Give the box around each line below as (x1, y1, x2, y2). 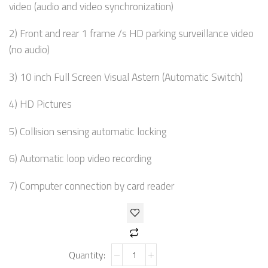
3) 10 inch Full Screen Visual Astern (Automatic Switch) (9, 68, 243, 85)
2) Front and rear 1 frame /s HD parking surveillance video (9, 25, 254, 42)
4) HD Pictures (9, 96, 72, 112)
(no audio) (9, 41, 50, 58)
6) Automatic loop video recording (9, 150, 151, 167)
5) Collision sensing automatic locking (9, 123, 166, 139)
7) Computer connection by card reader (9, 178, 174, 194)
